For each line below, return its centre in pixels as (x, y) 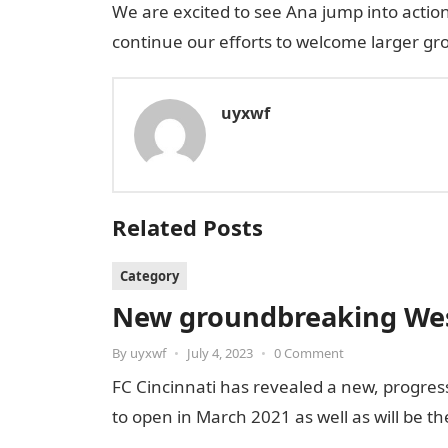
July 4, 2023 (220, 353)
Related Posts (187, 227)
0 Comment (309, 353)
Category (149, 276)
